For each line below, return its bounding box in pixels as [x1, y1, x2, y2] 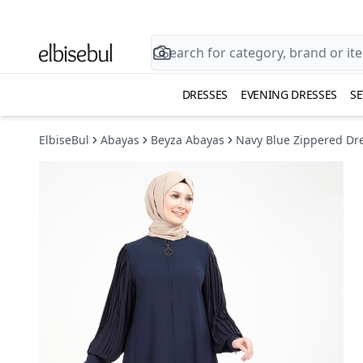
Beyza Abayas [151, 132, 224, 147]
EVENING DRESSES [241, 87, 337, 102]
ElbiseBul [39, 132, 89, 147]
